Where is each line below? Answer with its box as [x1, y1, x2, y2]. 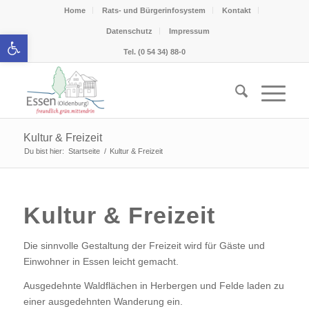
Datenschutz [106, 27, 152, 35]
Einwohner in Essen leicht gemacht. [23, 256, 179, 267]
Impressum [168, 27, 210, 35]
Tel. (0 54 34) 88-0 [123, 48, 186, 56]
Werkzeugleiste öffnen [6, 28, 68, 53]
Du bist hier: [23, 147, 64, 155]
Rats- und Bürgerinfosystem [101, 6, 206, 14]
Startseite [68, 147, 100, 155]
